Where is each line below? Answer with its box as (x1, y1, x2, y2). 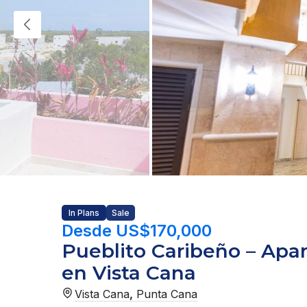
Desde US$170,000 (62, 220, 212, 241)
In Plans (69, 207, 99, 218)
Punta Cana (136, 286, 197, 301)
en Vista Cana (62, 260, 196, 284)
